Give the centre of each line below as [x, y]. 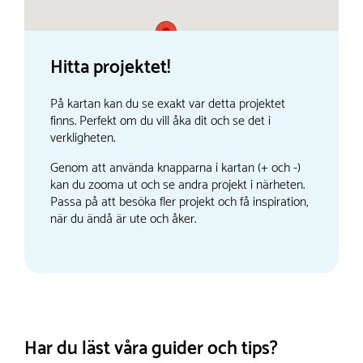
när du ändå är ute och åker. [123, 219]
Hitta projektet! [110, 68]
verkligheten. [83, 138]
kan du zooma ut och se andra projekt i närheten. [177, 185]
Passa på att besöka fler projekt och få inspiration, [179, 202]
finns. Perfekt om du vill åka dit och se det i [160, 121]
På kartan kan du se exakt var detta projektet [168, 104]
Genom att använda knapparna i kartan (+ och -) [175, 168]
